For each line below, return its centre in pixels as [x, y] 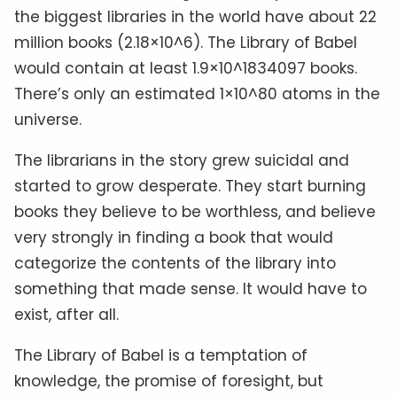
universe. [48, 119]
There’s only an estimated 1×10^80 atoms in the [197, 93]
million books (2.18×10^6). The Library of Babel [186, 42]
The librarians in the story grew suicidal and [182, 160]
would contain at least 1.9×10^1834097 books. [186, 68]
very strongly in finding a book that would [174, 237]
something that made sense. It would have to [191, 288]
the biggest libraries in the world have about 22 [195, 16]
